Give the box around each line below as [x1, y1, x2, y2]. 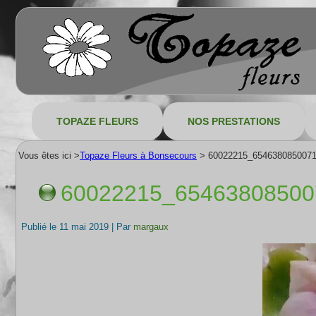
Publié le [21, 221, 56, 232]
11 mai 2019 [59, 221, 109, 232]
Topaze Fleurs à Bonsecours [80, 150, 197, 161]
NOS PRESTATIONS [188, 116, 280, 127]
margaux [133, 221, 169, 232]
